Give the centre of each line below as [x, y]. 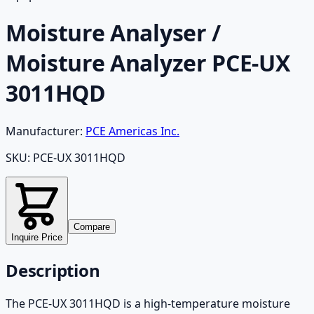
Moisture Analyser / [113, 33]
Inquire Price [37, 237]
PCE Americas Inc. [132, 131]
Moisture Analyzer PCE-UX [148, 63]
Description [53, 270]
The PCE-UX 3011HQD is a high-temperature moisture [148, 303]
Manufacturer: [44, 131]
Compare [92, 226]
